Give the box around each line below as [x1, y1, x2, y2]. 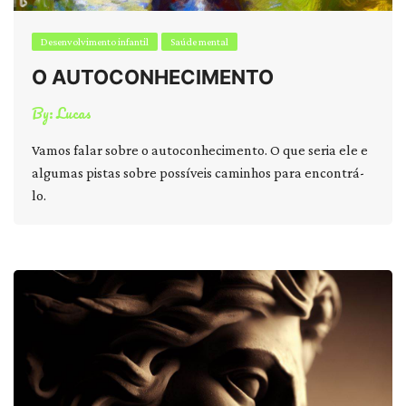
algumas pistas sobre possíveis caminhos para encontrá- [32, 165, 364, 180]
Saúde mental [170, 35, 228, 48]
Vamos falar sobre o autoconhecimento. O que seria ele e [32, 142, 368, 158]
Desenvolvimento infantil [41, 35, 149, 48]
